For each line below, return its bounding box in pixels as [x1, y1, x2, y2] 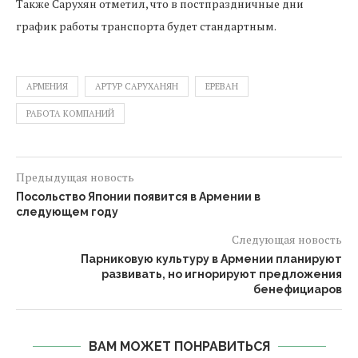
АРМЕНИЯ [26, 81, 68, 92]
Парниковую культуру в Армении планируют [81, 253, 342, 265]
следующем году [16, 205, 118, 218]
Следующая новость [232, 232, 342, 247]
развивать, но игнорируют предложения [101, 268, 342, 280]
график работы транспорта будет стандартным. [16, 18, 276, 34]
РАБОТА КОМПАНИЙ [26, 108, 114, 119]
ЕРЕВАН [205, 81, 238, 92]
